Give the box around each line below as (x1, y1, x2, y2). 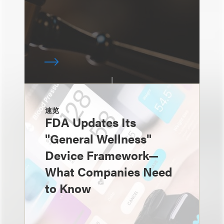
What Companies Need (45, 163, 172, 180)
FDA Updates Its (45, 113, 136, 130)
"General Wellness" (45, 130, 151, 147)
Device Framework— (45, 146, 158, 163)
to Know (45, 179, 91, 196)
